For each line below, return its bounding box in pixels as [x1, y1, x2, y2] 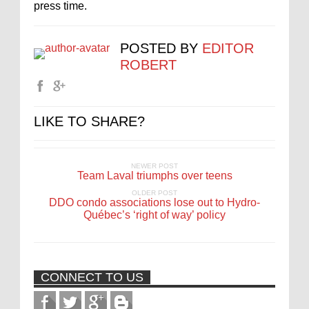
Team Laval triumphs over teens [77, 170, 232, 181]
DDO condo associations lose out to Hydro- [49, 197, 260, 208]
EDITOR [202, 41, 254, 56]
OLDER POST [132, 189, 177, 197]
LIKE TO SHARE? [34, 114, 145, 129]
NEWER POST [131, 162, 178, 170]
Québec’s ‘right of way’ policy [83, 209, 226, 221]
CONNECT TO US [41, 270, 143, 284]
